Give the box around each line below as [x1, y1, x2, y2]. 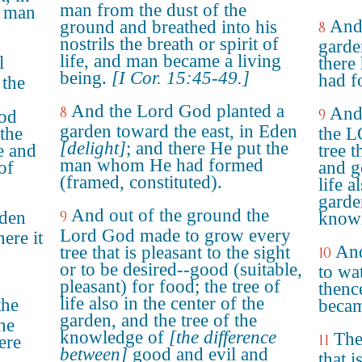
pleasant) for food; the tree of [60, 276, 280, 297]
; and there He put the [126, 138, 288, 158]
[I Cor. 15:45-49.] [112, 68, 250, 88]
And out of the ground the [71, 205, 269, 225]
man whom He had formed [60, 155, 263, 175]
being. [60, 68, 112, 88]
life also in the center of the [60, 293, 264, 314]
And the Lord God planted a [71, 101, 284, 121]
